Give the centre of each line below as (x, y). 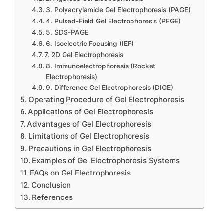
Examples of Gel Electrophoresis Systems (106, 161)
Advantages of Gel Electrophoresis (89, 124)
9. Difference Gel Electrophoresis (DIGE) (109, 88)
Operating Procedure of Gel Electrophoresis (107, 99)
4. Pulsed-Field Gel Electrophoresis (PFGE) (113, 21)
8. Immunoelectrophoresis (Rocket (100, 66)
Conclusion (51, 185)
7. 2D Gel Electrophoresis (84, 55)
